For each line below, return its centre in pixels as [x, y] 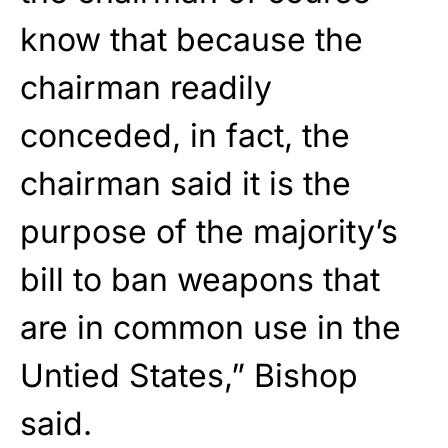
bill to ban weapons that [200, 279]
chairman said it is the [185, 183]
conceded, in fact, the [185, 135]
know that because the [191, 39]
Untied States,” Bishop [189, 375]
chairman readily [146, 87]
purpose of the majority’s [209, 231]
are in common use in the [210, 327]
